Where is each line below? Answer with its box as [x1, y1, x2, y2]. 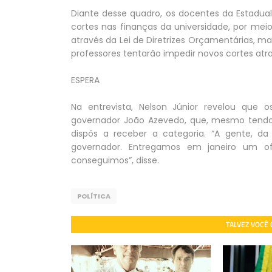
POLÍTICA [77, 191, 110, 201]
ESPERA [71, 74, 100, 86]
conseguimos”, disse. [71, 154, 159, 166]
